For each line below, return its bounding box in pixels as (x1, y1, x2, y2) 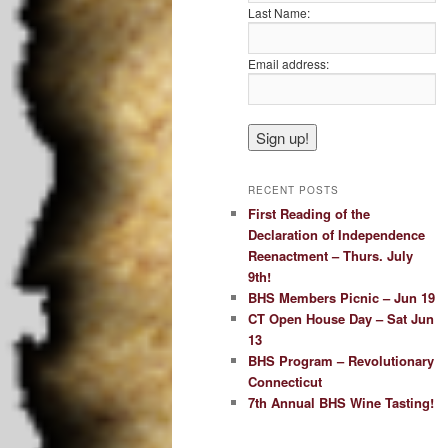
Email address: (248, 54, 329, 72)
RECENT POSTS (248, 183, 339, 198)
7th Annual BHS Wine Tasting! (248, 393, 434, 413)
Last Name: (248, 3, 310, 21)
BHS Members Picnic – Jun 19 (248, 288, 435, 308)
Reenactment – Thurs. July (248, 246, 413, 266)
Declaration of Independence (248, 225, 425, 245)
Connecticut (248, 372, 322, 392)
